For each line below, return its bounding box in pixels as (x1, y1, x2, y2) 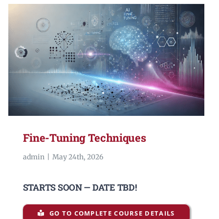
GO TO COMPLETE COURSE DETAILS (49, 208, 175, 218)
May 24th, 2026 (52, 153, 103, 162)
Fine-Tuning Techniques (22, 131, 146, 145)
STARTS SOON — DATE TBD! (22, 181, 137, 194)
